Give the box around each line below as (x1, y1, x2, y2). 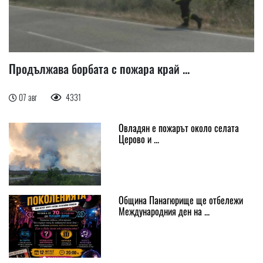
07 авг (19, 90, 39, 103)
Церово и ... (118, 131, 159, 146)
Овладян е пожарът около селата (118, 120, 239, 135)
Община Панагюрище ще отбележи (118, 193, 243, 207)
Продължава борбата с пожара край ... (9, 59, 190, 77)
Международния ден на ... (118, 204, 210, 218)
